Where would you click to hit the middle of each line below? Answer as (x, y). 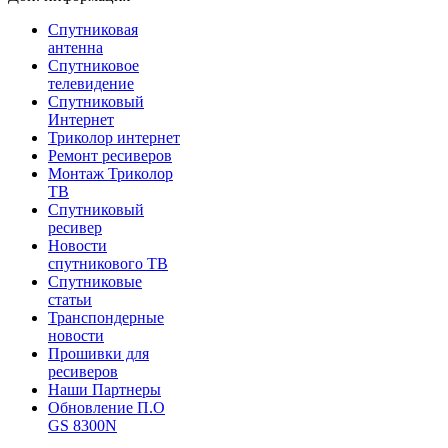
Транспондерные (106, 317)
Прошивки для (98, 353)
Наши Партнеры (104, 389)
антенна (75, 47)
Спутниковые (95, 281)
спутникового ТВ (108, 263)
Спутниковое (93, 65)
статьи (70, 299)
